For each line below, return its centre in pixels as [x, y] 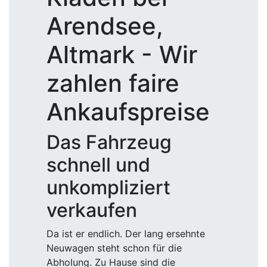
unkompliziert [108, 187]
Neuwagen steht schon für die [114, 248]
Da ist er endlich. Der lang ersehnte [126, 234]
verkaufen [92, 210]
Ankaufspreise [128, 112]
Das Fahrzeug [109, 142]
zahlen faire [113, 83]
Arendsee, [105, 26]
